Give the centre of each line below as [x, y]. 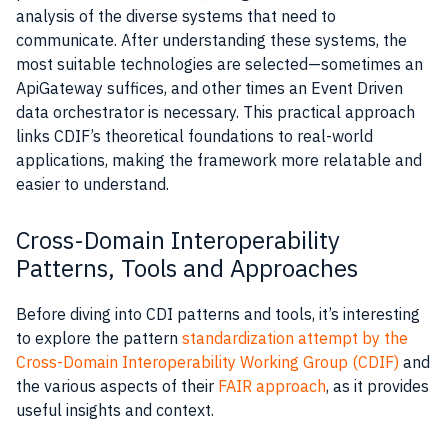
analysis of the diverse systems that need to [176, 16]
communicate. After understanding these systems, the [211, 40]
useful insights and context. [115, 410]
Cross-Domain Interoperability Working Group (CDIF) [207, 362]
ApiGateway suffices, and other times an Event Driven [209, 88]
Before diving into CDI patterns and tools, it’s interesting [218, 314]
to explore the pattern [99, 338]
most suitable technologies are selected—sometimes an [219, 64]
